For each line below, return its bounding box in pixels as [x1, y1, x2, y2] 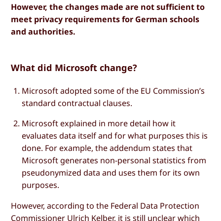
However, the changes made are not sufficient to [11, 1, 205, 13]
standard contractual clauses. [22, 98, 133, 109]
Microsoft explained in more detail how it [22, 118, 176, 129]
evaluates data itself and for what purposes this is [22, 130, 208, 142]
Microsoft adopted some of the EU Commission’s [22, 85, 205, 97]
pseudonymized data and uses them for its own [22, 167, 200, 179]
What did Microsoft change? [11, 62, 138, 74]
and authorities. [11, 26, 76, 37]
